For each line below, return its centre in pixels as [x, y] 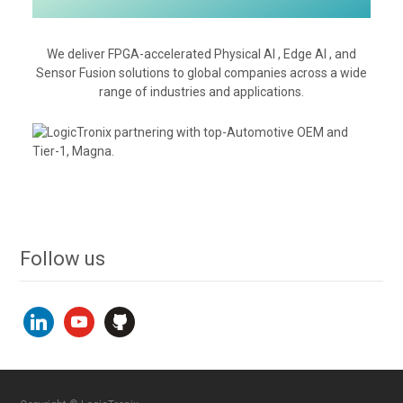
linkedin [45, 315]
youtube [87, 315]
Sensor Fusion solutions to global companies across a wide [201, 73]
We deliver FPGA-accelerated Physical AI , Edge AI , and [201, 54]
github [122, 315]
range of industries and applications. [201, 92]
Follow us [63, 259]
